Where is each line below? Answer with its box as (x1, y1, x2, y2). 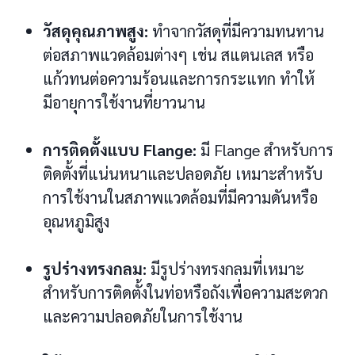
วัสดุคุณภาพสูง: (43, 20, 148, 41)
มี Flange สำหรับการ (197, 139, 334, 160)
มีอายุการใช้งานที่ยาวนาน (43, 91, 205, 113)
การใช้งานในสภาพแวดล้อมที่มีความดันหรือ (43, 186, 318, 208)
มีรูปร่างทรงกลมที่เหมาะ (147, 258, 304, 279)
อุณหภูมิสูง (43, 210, 109, 231)
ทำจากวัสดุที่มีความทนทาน (148, 20, 324, 41)
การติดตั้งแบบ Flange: (43, 139, 197, 160)
